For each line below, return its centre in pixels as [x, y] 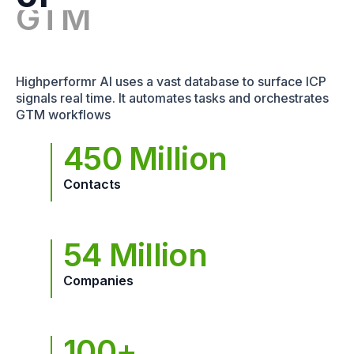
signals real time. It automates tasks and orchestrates [172, 98]
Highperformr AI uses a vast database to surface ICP [171, 81]
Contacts [92, 184]
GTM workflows [63, 114]
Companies [98, 280]
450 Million [145, 158]
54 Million [135, 254]
